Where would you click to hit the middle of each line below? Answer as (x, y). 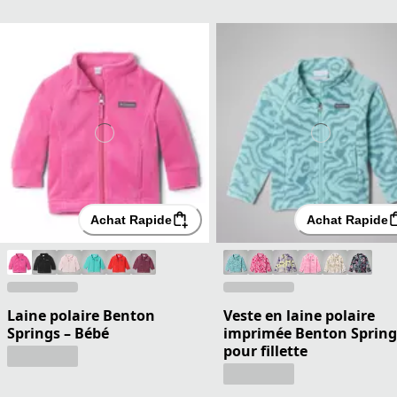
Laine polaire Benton (81, 316)
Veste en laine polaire (299, 316)
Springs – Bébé (58, 334)
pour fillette (265, 351)
